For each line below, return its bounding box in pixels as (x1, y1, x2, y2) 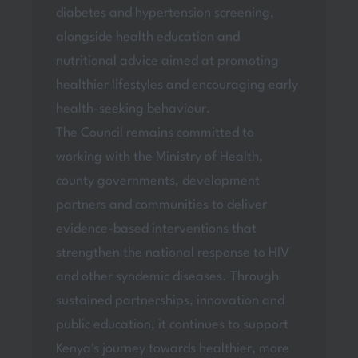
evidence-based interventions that (55, 222, 257, 237)
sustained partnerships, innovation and (55, 294, 284, 308)
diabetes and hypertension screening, (55, 6, 274, 21)
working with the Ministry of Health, (55, 150, 263, 165)
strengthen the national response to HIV (55, 246, 289, 261)
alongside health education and (55, 30, 240, 45)
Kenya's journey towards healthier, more (55, 342, 289, 356)
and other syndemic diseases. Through (55, 270, 279, 284)
